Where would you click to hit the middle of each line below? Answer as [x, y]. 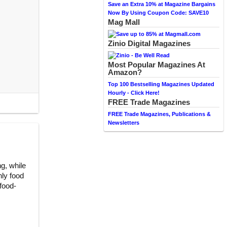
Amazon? [125, 72]
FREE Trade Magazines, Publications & [159, 114]
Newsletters [124, 123]
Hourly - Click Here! [134, 93]
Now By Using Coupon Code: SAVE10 [158, 13]
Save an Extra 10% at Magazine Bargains [162, 4]
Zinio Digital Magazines [149, 43]
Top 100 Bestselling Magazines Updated [161, 84]
